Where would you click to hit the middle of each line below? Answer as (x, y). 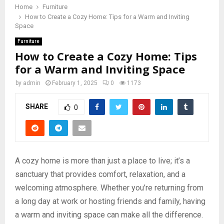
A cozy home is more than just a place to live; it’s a (102, 161)
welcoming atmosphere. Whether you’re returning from (109, 188)
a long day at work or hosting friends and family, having (110, 201)
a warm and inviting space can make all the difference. (109, 215)
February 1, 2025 (75, 83)
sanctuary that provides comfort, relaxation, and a (100, 174)
